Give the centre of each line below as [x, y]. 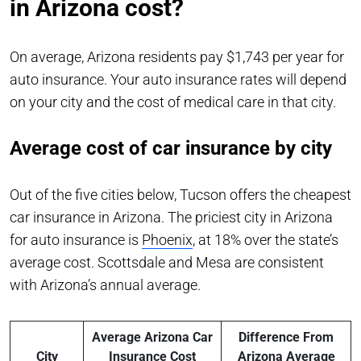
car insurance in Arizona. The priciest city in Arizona [171, 218]
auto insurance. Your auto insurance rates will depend [178, 80]
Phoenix [167, 240]
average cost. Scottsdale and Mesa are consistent [167, 263]
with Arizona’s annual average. [107, 285]
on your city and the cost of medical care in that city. [174, 102]
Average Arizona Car [152, 338]
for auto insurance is [76, 240]
